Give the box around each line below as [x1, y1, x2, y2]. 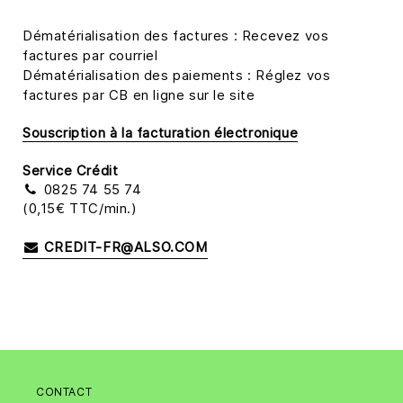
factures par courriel [22, 46, 158, 64]
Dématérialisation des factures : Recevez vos [22, 26, 329, 44]
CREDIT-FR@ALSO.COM [40, 237, 208, 255]
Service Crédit [22, 161, 119, 179]
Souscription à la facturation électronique [22, 123, 299, 141]
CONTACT [36, 384, 93, 399]
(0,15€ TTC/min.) [22, 199, 138, 217]
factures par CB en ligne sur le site [22, 85, 255, 103]
